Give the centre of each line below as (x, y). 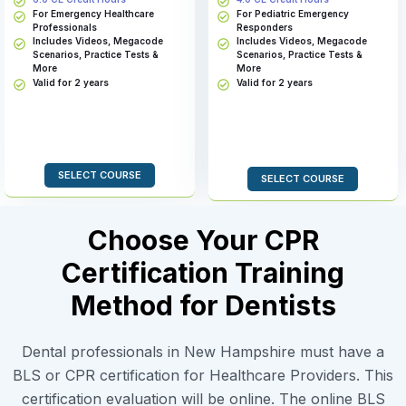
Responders (264, 28)
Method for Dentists (203, 306)
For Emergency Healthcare (94, 14)
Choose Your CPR (203, 241)
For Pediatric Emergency (292, 14)
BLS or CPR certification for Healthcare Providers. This (203, 376)
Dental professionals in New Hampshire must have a (203, 352)
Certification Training (203, 273)
